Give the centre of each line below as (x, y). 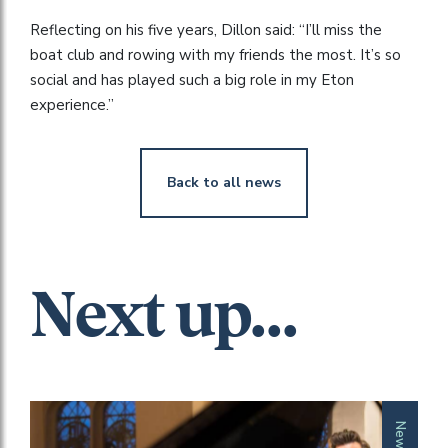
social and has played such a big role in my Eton (192, 79)
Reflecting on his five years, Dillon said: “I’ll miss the (206, 29)
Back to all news (224, 182)
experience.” (72, 104)
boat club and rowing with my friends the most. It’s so (215, 54)
